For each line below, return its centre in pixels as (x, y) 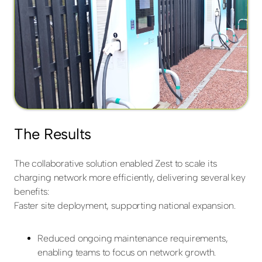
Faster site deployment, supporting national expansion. (125, 206)
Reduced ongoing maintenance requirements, (133, 239)
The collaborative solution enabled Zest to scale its (116, 164)
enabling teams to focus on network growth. (127, 253)
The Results (53, 134)
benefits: (32, 192)
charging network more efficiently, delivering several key (130, 178)
